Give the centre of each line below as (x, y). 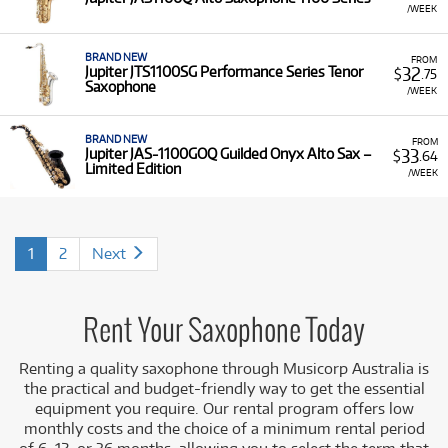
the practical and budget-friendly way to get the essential (224, 388)
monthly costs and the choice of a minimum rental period (224, 428)
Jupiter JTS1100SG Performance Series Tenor (224, 71)
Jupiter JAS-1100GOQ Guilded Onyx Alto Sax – (228, 153)
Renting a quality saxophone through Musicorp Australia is (224, 368)
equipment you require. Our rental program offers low (224, 408)
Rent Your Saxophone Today (224, 332)
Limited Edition (133, 168)
